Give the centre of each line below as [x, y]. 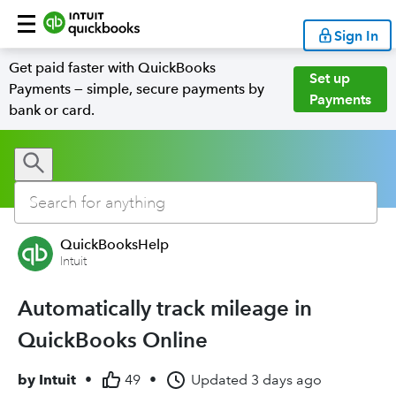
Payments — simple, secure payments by [137, 89]
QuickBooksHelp [114, 244]
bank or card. [52, 110]
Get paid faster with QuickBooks [112, 68]
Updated [219, 380]
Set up [330, 78]
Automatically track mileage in [165, 308]
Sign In [356, 35]
